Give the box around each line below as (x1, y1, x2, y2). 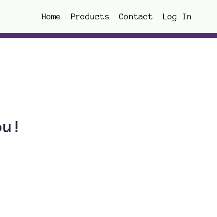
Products (71, 12, 109, 21)
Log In (163, 12, 192, 21)
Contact (119, 12, 153, 21)
